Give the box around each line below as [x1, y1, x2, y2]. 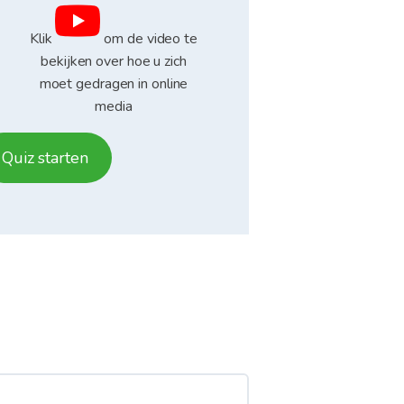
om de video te [100, 29, 197, 50]
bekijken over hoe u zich [41, 51, 187, 72]
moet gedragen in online [39, 74, 188, 95]
